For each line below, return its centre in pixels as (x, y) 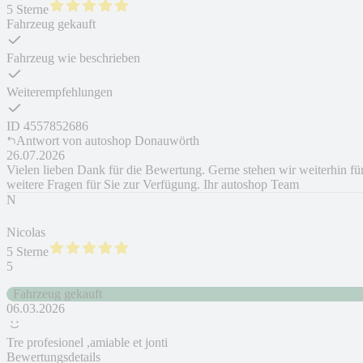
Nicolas (26, 233)
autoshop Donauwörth (142, 141)
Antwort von (49, 141)
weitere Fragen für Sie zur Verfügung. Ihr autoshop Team (153, 185)
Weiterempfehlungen (60, 92)
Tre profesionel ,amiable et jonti (87, 343)
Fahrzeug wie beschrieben (73, 58)
